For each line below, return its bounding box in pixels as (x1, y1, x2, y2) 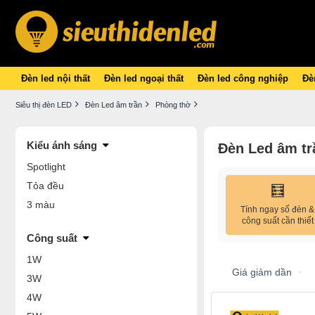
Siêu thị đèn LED (15, 101, 72, 109)
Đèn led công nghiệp (198, 73, 288, 84)
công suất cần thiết (241, 216, 314, 226)
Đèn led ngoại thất (104, 73, 184, 84)
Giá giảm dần (232, 266, 292, 278)
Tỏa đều (27, 180, 64, 191)
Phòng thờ (155, 101, 191, 109)
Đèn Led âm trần (85, 101, 142, 109)
